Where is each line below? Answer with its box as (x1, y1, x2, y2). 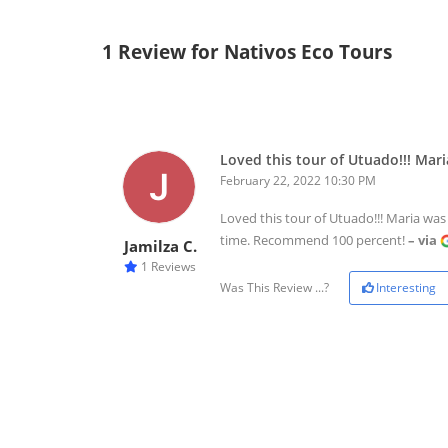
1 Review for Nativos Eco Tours (102, 38, 392, 65)
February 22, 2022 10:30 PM (220, 171, 376, 189)
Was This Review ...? (220, 278, 329, 296)
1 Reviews (138, 257, 196, 275)
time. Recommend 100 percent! (220, 230, 408, 249)
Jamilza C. (123, 235, 197, 256)
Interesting (376, 278, 436, 296)
